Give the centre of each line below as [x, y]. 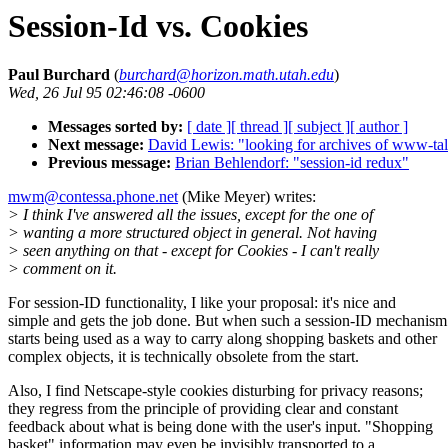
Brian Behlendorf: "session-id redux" [292, 163]
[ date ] [209, 127]
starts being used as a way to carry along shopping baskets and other [222, 339]
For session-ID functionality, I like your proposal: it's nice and [202, 303]
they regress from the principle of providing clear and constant [203, 409]
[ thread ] [259, 127]
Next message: [96, 145]
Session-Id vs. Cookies [158, 26]
